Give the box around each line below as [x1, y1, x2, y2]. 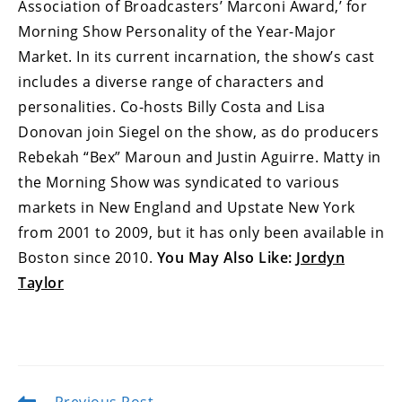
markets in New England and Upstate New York [18, 197, 355, 218]
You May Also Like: [156, 248, 296, 268]
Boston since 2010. [18, 248, 157, 268]
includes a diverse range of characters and [18, 72, 324, 92]
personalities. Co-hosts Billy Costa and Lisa [18, 97, 325, 118]
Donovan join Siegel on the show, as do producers [18, 122, 379, 143]
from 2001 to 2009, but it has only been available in [18, 223, 384, 243]
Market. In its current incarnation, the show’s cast [18, 47, 375, 67]
